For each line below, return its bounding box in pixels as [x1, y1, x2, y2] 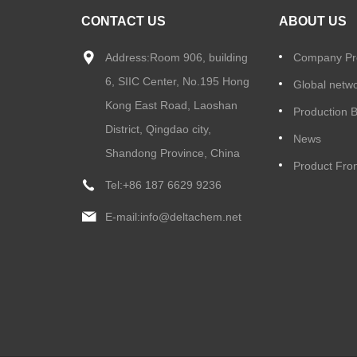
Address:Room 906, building [105, 50, 248, 64]
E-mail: [105, 210, 140, 223]
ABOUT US [279, 14, 347, 28]
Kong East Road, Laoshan [105, 98, 237, 112]
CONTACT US [81, 14, 166, 28]
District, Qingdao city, [105, 122, 211, 135]
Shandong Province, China [105, 146, 240, 159]
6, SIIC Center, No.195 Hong [105, 74, 249, 88]
